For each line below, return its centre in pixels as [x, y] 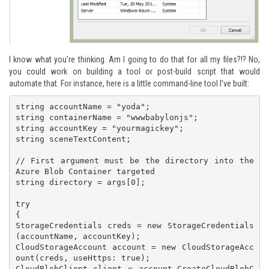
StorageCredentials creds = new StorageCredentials [134, 226]
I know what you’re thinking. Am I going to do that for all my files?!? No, [134, 59]
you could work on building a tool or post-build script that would [134, 71]
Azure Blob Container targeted [85, 172]
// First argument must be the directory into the [134, 161]
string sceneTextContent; [73, 139]
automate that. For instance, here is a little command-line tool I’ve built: [129, 83]
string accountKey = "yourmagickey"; [99, 128]
